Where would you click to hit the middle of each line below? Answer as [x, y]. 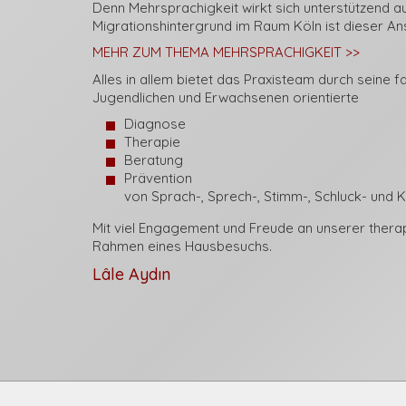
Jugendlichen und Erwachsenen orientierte [226, 97]
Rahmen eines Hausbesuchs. [182, 246]
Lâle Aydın [131, 274]
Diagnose [155, 124]
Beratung [154, 160]
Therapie [152, 142]
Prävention [158, 178]
